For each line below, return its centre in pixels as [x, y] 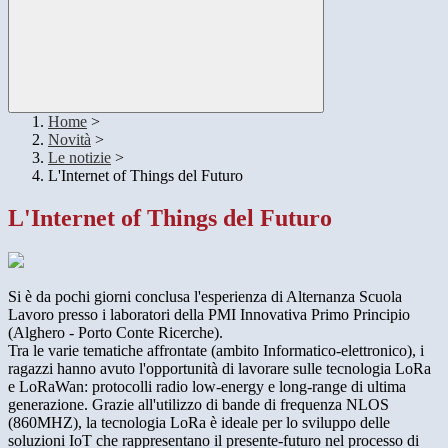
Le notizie [79, 158]
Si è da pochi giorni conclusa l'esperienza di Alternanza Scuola [205, 297]
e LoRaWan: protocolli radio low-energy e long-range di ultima [207, 387]
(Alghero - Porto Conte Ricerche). [115, 333]
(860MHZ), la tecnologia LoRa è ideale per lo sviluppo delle [199, 423]
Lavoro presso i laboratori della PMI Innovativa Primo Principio [209, 315]
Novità [69, 140]
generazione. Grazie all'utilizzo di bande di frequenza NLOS [198, 405]
